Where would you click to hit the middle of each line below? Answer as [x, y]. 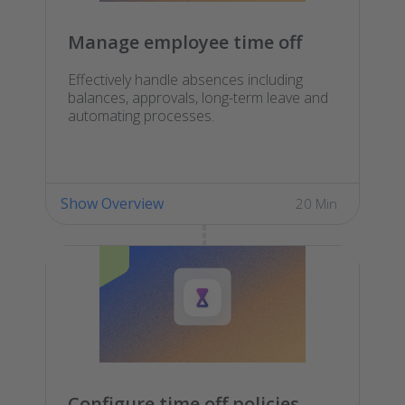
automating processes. [141, 116]
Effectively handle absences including [185, 80]
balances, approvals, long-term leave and [198, 98]
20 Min [316, 204]
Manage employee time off [185, 42]
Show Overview [112, 204]
